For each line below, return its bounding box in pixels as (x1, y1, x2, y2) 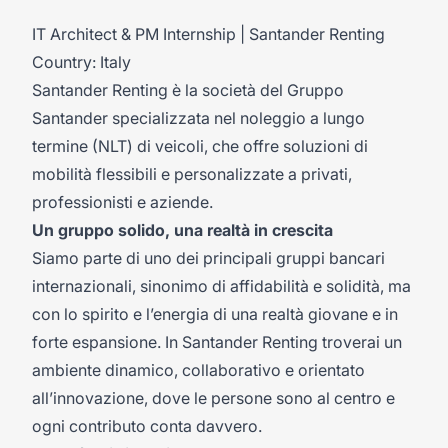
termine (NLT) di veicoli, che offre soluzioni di (32, 136, 368, 156)
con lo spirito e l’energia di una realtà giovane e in (32, 304, 398, 324)
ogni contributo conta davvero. (32, 416, 262, 436)
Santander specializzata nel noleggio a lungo (32, 108, 365, 128)
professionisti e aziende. (32, 192, 213, 212)
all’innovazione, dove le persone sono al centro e (32, 388, 395, 408)
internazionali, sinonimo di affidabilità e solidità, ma (32, 276, 411, 296)
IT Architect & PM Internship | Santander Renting (32, 24, 385, 44)
